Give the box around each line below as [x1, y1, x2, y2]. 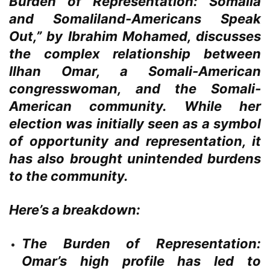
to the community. [9, 168, 128, 184]
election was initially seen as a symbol [9, 116, 261, 132]
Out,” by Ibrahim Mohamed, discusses [9, 28, 261, 45]
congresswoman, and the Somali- [9, 81, 261, 97]
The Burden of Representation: [22, 236, 261, 252]
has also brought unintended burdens [9, 151, 261, 167]
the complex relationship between [9, 46, 261, 62]
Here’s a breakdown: [9, 202, 140, 218]
